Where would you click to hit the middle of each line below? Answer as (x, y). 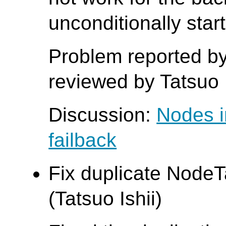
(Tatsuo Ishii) (105, 199)
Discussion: (103, 115)
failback (83, 140)
